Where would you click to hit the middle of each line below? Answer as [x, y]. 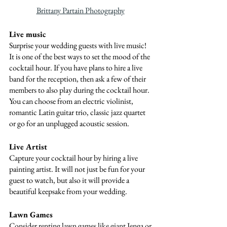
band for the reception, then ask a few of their [78, 79]
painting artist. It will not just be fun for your [78, 169]
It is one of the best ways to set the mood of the [80, 56]
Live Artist [28, 146]
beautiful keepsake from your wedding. [68, 191]
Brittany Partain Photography [80, 10]
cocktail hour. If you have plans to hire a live [77, 67]
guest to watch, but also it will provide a [70, 180]
